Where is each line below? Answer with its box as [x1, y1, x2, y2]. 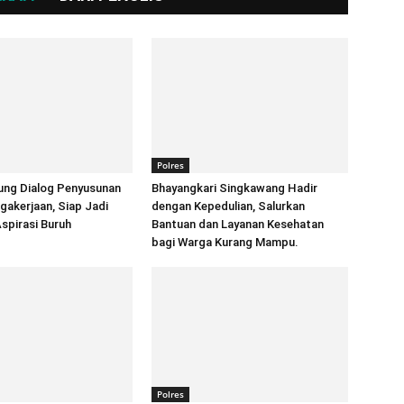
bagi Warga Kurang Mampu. [151, 235, 298, 249]
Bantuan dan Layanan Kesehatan [151, 217, 324, 231]
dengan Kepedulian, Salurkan [151, 199, 305, 213]
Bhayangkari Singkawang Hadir [151, 181, 317, 195]
